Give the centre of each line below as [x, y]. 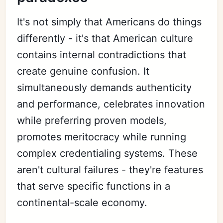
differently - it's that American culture [105, 38]
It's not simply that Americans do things [110, 22]
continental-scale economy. [82, 202]
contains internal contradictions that [102, 55]
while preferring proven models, [92, 120]
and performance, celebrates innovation [111, 104]
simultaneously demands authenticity [105, 87]
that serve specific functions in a [94, 186]
